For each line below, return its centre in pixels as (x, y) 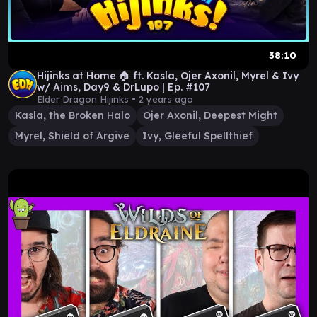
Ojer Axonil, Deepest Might (210, 115)
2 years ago (166, 99)
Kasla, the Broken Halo (73, 115)
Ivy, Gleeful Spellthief (197, 136)
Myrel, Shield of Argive (72, 136)
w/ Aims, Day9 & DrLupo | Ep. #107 (123, 87)
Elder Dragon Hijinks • (88, 99)
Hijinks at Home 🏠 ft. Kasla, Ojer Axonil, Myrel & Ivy (168, 76)
